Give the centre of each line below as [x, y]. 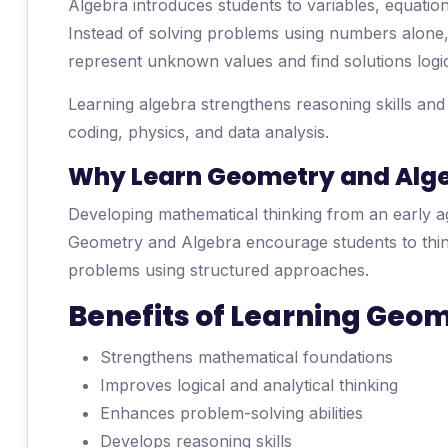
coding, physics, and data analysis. [198, 132]
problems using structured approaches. [218, 270]
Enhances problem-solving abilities [231, 413]
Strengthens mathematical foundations [246, 357]
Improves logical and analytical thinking [249, 385]
